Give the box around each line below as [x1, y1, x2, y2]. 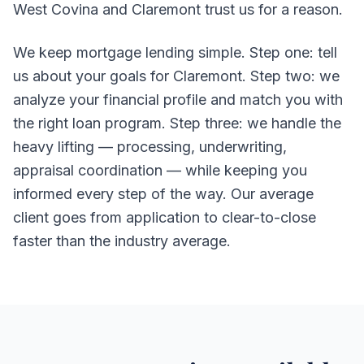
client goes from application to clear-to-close [13, 209, 316, 226]
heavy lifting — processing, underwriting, [13, 138, 287, 155]
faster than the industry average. [13, 232, 231, 249]
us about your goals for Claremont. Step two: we [13, 67, 340, 84]
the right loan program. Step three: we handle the [13, 115, 341, 132]
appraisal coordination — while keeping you [13, 162, 307, 179]
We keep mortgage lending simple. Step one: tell [13, 44, 337, 61]
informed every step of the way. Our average [13, 185, 314, 202]
